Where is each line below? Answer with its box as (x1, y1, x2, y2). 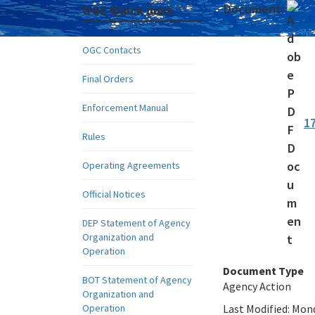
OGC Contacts (82, 44, 141, 56)
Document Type (223, 264, 304, 278)
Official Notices (82, 188, 146, 200)
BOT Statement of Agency (82, 274, 192, 286)
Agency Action (223, 279, 291, 293)
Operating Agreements (82, 159, 180, 172)
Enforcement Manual (82, 101, 168, 114)
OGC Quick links (82, 2, 173, 18)
